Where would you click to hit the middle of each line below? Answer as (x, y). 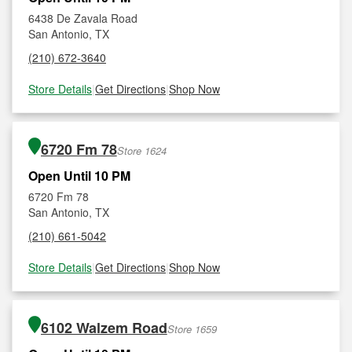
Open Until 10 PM (79, 176)
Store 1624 (141, 150)
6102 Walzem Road (104, 328)
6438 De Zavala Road (83, 18)
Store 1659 (192, 329)
